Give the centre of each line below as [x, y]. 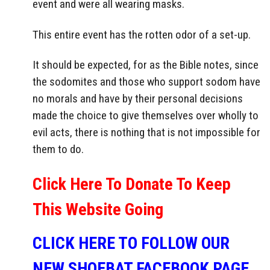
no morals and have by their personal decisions [138, 99]
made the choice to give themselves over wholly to [146, 116]
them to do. [58, 149]
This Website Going [98, 210]
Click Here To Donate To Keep [132, 184]
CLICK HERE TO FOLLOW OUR [131, 243]
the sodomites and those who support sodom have [146, 82]
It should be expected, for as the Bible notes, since [146, 65]
